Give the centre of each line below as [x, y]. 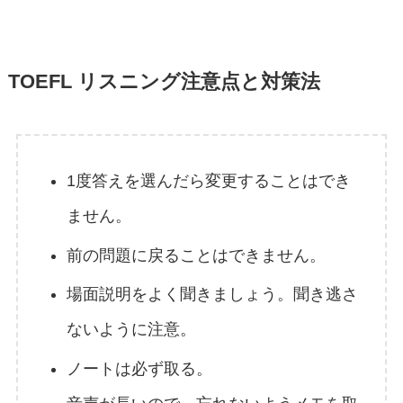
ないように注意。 [131, 330]
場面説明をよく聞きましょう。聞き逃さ [212, 295]
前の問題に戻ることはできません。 [196, 255]
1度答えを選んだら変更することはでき [208, 181]
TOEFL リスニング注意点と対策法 [164, 82]
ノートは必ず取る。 [139, 368]
